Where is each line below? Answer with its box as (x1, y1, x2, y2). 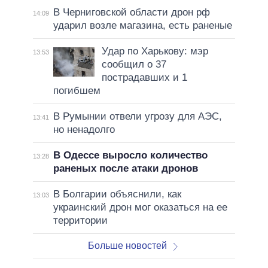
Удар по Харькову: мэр (101, 45, 208, 57)
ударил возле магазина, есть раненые (53, 19, 232, 31)
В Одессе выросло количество (53, 149, 208, 161)
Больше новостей (88, 240, 167, 251)
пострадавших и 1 (101, 71, 187, 83)
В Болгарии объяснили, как (53, 188, 181, 200)
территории (53, 214, 108, 226)
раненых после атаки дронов (53, 162, 198, 174)
